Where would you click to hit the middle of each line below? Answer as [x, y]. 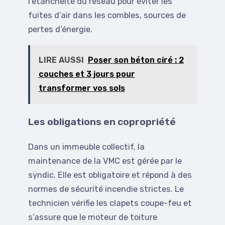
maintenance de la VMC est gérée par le [105, 161]
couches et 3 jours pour [87, 74]
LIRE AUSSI [61, 60]
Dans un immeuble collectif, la [86, 147]
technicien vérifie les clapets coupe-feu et [110, 203]
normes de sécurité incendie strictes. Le [106, 189]
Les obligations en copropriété [102, 122]
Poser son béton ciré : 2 [136, 60]
